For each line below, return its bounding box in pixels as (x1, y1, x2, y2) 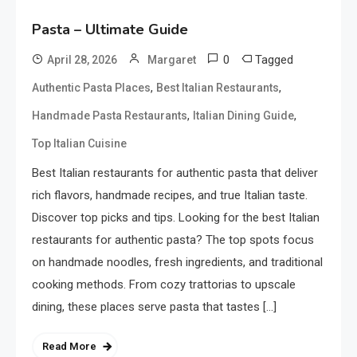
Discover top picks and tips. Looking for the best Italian (32, 210, 320, 225)
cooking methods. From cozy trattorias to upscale (32, 277, 296, 292)
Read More (42, 339, 96, 352)
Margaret (147, 53, 196, 66)
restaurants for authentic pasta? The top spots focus (32, 232, 314, 247)
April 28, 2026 (47, 53, 117, 66)
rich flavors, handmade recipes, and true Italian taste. (32, 187, 308, 202)
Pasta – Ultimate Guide (32, 19, 188, 39)
